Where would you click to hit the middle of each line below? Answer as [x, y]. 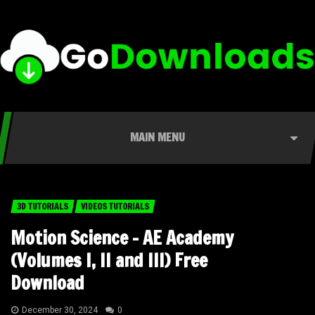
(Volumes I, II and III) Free [109, 261]
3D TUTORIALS [43, 207]
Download [47, 283]
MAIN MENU [157, 137]
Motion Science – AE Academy [122, 238]
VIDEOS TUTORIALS [115, 207]
